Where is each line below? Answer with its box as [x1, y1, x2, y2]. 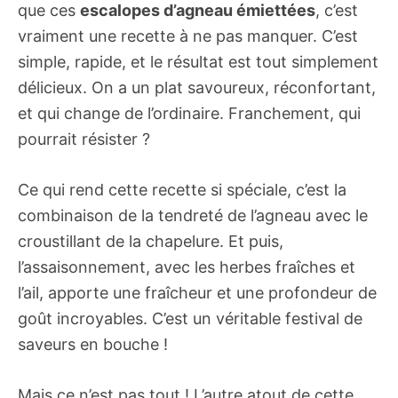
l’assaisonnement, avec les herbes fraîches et [18, 258, 355, 277]
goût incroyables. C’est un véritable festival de [18, 309, 362, 329]
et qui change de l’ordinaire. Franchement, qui [18, 104, 361, 123]
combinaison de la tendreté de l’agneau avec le [18, 206, 368, 226]
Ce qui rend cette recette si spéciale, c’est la [18, 180, 346, 200]
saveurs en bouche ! [18, 335, 168, 354]
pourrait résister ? [18, 130, 150, 149]
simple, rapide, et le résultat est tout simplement [18, 52, 378, 72]
